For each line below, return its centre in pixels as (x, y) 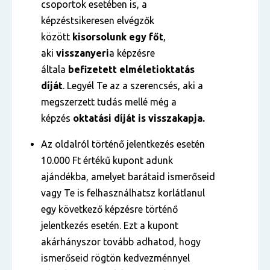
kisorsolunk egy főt (118, 37)
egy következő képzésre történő (109, 209)
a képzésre (132, 53)
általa (55, 69)
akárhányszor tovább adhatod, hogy (121, 242)
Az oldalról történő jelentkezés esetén (123, 144)
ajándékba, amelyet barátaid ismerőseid (128, 177)
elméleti (139, 69)
